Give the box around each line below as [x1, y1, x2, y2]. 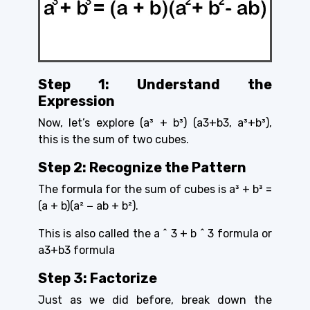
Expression [38, 93, 115, 110]
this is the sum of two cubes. [38, 133, 189, 147]
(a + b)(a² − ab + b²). [38, 199, 138, 213]
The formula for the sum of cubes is [38, 183, 229, 197]
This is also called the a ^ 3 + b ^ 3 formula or [38, 227, 272, 241]
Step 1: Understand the [38, 76, 272, 93]
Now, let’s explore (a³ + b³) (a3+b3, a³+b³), [38, 116, 272, 130]
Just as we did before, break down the [38, 293, 272, 307]
